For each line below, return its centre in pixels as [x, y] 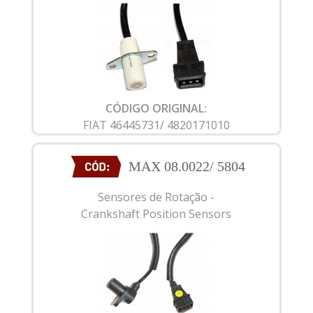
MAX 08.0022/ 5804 [187, 166]
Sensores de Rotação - [156, 197]
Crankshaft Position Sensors [156, 214]
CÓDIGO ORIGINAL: [156, 108]
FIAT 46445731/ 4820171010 [156, 125]
